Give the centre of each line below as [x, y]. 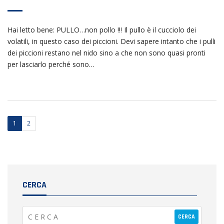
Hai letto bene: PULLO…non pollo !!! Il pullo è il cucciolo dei [102, 30]
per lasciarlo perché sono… [51, 64]
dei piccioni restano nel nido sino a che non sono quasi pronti [106, 53]
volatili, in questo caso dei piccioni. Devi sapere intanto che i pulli [111, 41]
